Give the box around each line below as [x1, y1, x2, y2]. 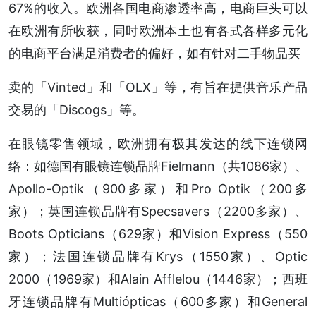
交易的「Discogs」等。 [8, 102, 145, 118]
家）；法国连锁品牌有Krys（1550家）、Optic [8, 249, 308, 265]
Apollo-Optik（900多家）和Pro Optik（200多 [8, 181, 308, 197]
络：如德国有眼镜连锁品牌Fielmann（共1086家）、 [8, 159, 308, 174]
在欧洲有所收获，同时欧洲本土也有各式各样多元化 [8, 23, 308, 39]
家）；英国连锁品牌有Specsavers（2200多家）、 [8, 204, 308, 219]
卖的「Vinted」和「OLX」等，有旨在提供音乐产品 [8, 80, 308, 95]
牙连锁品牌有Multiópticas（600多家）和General [8, 294, 308, 310]
